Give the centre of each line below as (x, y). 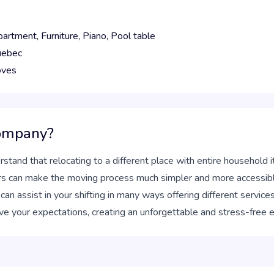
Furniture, (62, 36)
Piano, (97, 36)
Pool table (133, 36)
